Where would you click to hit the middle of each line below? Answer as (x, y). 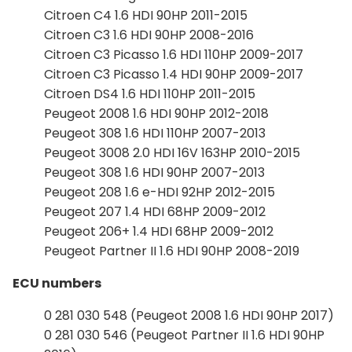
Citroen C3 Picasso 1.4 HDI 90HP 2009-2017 (174, 74)
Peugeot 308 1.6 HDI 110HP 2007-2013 (155, 133)
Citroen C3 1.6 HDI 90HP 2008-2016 (149, 35)
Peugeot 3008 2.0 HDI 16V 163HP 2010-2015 (172, 152)
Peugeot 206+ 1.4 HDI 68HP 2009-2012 (159, 231)
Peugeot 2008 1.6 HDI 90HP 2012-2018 (156, 113)
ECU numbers (57, 283)
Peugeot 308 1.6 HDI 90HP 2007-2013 (154, 172)
